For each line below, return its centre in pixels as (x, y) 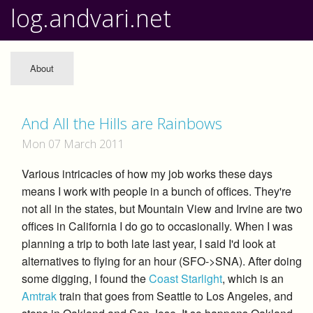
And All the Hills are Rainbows (122, 123)
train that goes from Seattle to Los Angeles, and (175, 296)
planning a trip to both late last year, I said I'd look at (148, 243)
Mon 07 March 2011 (73, 144)
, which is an (253, 278)
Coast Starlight (185, 278)
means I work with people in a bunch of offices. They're (156, 191)
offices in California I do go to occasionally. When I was (157, 226)
